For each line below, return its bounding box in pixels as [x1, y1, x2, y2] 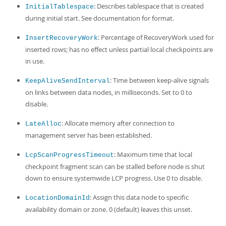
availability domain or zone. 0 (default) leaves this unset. [25, 205, 192, 214]
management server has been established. [25, 131, 152, 140]
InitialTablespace [25, 3, 94, 11]
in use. [25, 56, 44, 66]
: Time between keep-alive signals [110, 76, 209, 85]
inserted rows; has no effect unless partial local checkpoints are [25, 45, 213, 54]
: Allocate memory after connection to [62, 119, 175, 128]
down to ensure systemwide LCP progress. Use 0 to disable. [25, 174, 202, 183]
